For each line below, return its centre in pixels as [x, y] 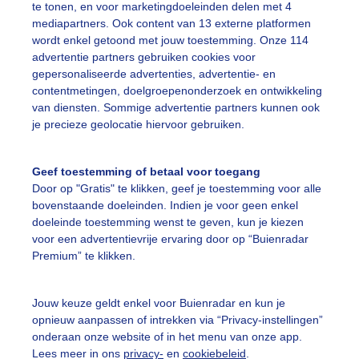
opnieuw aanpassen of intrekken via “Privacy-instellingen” [177, 319]
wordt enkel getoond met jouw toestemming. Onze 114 [170, 40]
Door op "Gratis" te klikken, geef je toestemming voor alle [177, 189]
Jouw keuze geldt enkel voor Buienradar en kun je [159, 303]
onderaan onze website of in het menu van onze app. [167, 336]
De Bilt [226, 346]
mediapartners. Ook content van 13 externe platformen [171, 24]
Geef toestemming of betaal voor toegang [146, 172]
